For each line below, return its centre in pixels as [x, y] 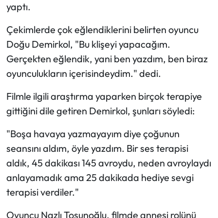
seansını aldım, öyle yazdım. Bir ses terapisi [97, 148]
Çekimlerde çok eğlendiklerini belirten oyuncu [102, 29]
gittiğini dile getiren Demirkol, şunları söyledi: [100, 110]
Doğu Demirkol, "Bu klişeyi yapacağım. [88, 44]
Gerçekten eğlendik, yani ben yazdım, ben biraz [107, 58]
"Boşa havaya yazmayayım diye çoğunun [93, 133]
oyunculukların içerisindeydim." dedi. [83, 73]
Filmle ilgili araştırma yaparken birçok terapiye [104, 96]
